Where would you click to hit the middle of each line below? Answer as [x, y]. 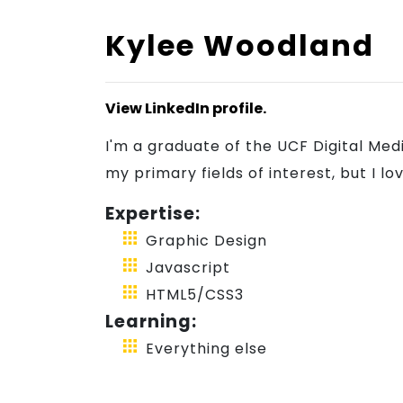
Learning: [151, 321]
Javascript [188, 267]
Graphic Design [206, 240]
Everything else [206, 348]
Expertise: [153, 213]
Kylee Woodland [240, 45]
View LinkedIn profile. [186, 108]
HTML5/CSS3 [195, 294]
